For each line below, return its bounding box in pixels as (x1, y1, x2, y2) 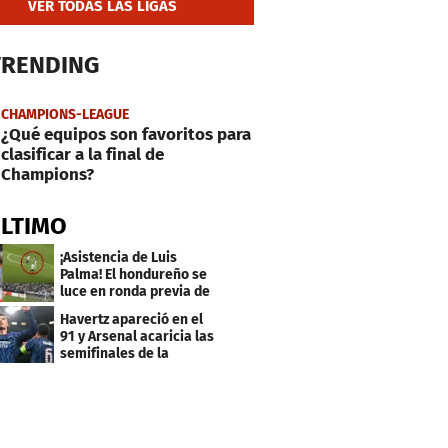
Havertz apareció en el (60, 310, 204, 328)
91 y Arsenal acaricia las (60, 327, 215, 345)
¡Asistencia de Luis (60, 248, 178, 266)
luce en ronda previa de (60, 282, 211, 300)
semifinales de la (60, 344, 170, 362)
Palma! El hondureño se (60, 265, 208, 283)
